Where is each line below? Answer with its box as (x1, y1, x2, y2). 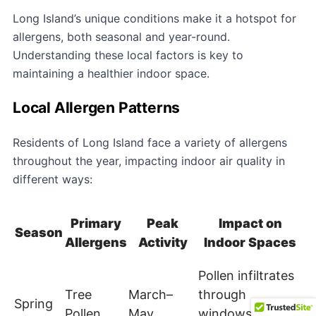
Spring (14, 296, 53, 311)
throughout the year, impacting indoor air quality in (13, 153, 285, 168)
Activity (138, 234, 188, 250)
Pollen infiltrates (198, 267, 294, 283)
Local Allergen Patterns (13, 98, 181, 116)
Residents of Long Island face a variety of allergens (13, 135, 287, 150)
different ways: (13, 171, 92, 186)
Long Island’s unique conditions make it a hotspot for (13, 11, 296, 25)
